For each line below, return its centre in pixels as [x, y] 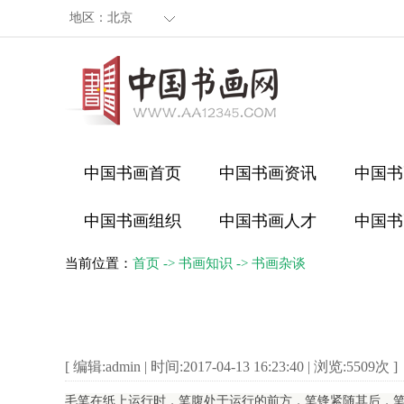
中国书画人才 [268, 221]
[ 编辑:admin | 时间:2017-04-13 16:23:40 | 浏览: [206, 367]
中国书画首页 [133, 173]
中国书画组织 [133, 221]
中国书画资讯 [268, 173]
